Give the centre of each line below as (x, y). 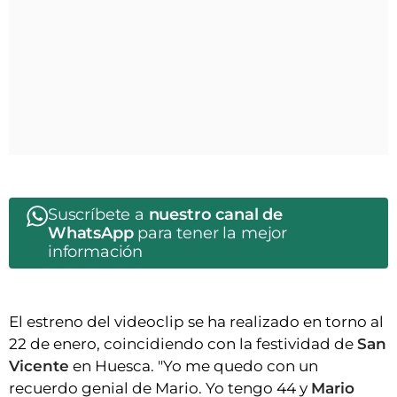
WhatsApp (91, 234)
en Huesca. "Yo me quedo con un (194, 366)
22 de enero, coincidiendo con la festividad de (183, 344)
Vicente (39, 366)
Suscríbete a (98, 215)
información (96, 252)
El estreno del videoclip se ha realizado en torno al (196, 322)
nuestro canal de (215, 215)
